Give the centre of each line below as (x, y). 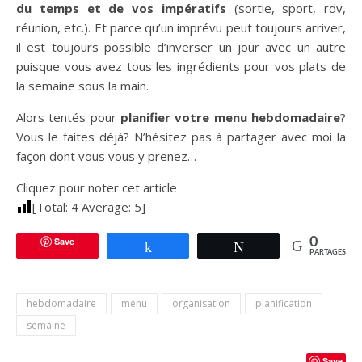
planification (284, 303)
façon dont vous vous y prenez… (106, 156)
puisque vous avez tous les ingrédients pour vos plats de (181, 66)
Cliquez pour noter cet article (97, 187)
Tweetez (276, 246)
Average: (106, 207)
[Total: (52, 207)
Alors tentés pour (68, 117)
